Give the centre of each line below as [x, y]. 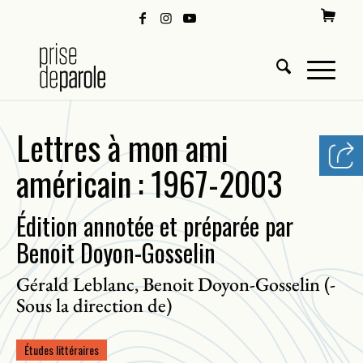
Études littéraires [62, 350]
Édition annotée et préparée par [155, 226]
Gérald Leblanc [75, 284]
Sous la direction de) [94, 305]
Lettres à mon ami [122, 147]
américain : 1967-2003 [149, 183]
